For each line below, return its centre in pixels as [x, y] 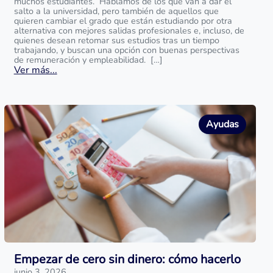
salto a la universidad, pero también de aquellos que [116, 11]
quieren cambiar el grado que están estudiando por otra [123, 21]
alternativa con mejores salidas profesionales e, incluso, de [129, 30]
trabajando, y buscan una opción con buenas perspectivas [126, 50]
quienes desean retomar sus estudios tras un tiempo [116, 40]
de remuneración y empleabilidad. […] [88, 60]
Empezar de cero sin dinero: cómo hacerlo [127, 259]
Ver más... [35, 70]
